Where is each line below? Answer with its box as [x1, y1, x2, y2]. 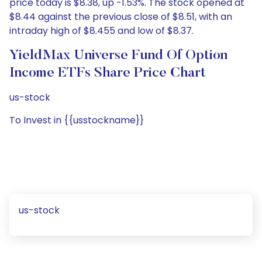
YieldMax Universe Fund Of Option [9, 49, 227, 63]
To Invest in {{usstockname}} [9, 113, 144, 127]
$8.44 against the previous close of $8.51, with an [9, 10, 232, 23]
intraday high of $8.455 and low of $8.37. [9, 24, 194, 37]
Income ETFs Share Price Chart [9, 66, 206, 80]
